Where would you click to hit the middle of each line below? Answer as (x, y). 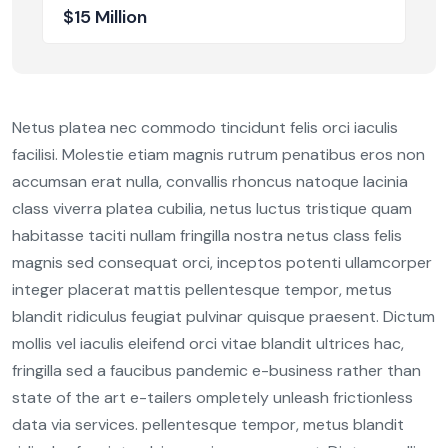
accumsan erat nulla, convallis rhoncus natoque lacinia (210, 182)
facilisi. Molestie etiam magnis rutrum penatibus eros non (218, 155)
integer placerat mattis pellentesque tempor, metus (202, 290)
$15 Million (105, 17)
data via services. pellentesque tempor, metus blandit (208, 425)
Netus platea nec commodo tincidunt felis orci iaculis (205, 128)
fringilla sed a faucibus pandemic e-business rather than (216, 371)
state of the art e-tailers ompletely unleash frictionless (212, 398)
